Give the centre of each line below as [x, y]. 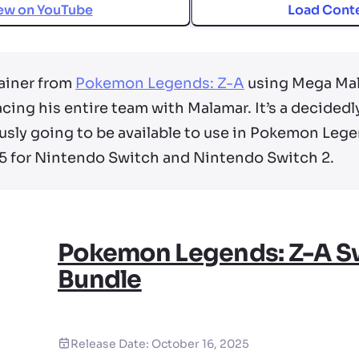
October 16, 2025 [200, 344]
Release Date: [111, 344]
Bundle [100, 280]
